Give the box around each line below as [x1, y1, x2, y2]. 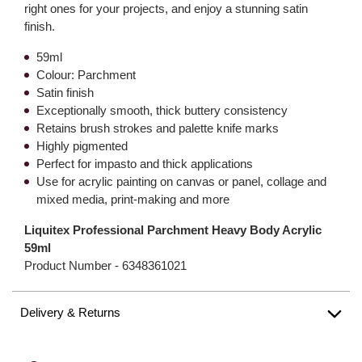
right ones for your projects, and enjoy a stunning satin [24, 2, 308, 15]
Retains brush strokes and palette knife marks [36, 121, 279, 135]
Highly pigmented [36, 139, 128, 153]
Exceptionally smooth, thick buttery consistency [36, 103, 288, 117]
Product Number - [24, 259, 122, 272]
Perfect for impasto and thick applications [36, 157, 253, 170]
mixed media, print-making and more [36, 192, 229, 206]
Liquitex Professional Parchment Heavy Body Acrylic [24, 223, 322, 237]
